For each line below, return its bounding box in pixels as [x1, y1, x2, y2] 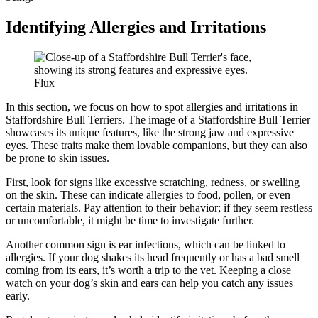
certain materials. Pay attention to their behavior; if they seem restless [6, 201, 312, 214]
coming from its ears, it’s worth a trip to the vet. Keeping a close [6, 263, 291, 276]
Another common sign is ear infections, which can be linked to [6, 238, 285, 251]
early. [6, 289, 30, 302]
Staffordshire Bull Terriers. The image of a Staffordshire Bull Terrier [6, 113, 310, 126]
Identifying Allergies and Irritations [6, 17, 266, 36]
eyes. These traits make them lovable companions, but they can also [6, 138, 307, 151]
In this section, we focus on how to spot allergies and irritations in [6, 100, 298, 113]
